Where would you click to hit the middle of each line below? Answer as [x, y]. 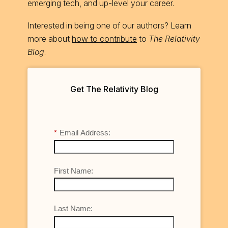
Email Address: [85, 133]
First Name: [74, 170]
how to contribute [104, 39]
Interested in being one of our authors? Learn [109, 26]
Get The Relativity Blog [114, 89]
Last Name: [73, 209]
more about [50, 39]
